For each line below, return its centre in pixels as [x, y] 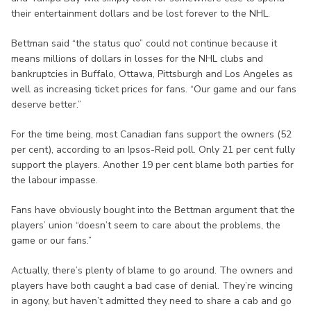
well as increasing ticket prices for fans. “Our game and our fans [154, 89]
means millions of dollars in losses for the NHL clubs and [137, 58]
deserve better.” [46, 104]
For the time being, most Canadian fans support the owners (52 [151, 134]
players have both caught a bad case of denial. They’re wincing [152, 285]
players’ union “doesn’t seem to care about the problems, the [146, 225]
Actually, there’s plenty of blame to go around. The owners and [152, 270]
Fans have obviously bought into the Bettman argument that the [153, 210]
